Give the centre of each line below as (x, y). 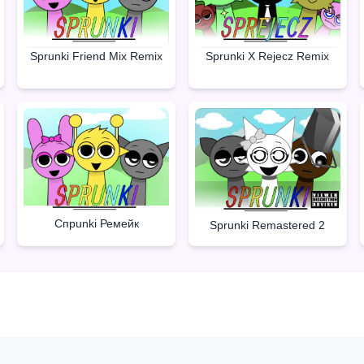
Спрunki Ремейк (96, 224)
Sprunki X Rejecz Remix (268, 56)
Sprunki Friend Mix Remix (97, 56)
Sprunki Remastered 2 (268, 225)
